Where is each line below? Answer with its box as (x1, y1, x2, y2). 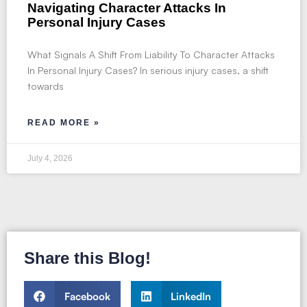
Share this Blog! (24, 249, 151, 267)
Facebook (64, 290, 110, 303)
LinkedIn (171, 290, 211, 303)
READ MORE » (27, 118, 100, 127)
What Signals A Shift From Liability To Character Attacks (27, 49, 275, 60)
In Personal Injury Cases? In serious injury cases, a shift (27, 64, 269, 76)
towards (27, 80, 64, 92)
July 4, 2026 (27, 153, 73, 163)
